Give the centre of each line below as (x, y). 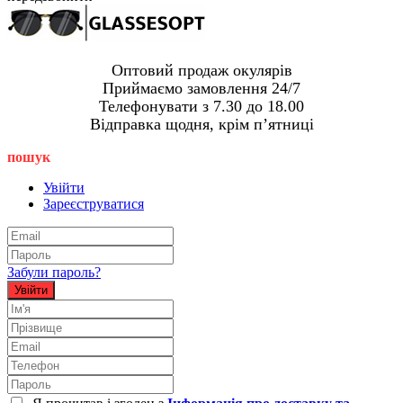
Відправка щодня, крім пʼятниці (201, 125)
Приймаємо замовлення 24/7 (201, 89)
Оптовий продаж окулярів (201, 71)
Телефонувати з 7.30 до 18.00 (201, 107)
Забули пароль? (54, 273)
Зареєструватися (94, 204)
